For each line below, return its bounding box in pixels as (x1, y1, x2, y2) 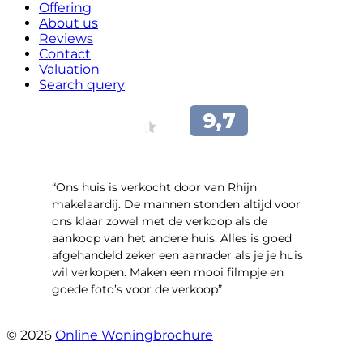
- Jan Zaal (52, 311, 109, 327)
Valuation (39, 62, 100, 78)
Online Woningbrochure (55, 327, 213, 344)
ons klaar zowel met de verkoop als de (52, 214, 267, 229)
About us (39, 15, 98, 32)
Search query (39, 77, 125, 93)
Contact (39, 46, 91, 62)
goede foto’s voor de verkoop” (52, 282, 222, 297)
